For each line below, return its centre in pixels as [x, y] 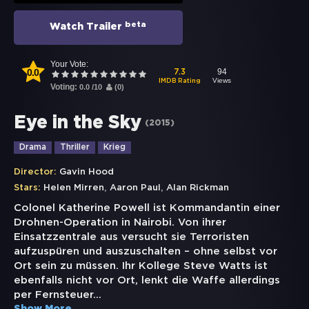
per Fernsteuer [53, 295]
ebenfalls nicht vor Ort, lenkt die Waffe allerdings [147, 281]
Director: [35, 172]
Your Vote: [69, 64]
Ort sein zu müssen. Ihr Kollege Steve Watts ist [141, 266]
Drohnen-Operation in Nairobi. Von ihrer [120, 223]
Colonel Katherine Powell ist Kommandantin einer [147, 208]
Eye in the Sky [78, 123]
